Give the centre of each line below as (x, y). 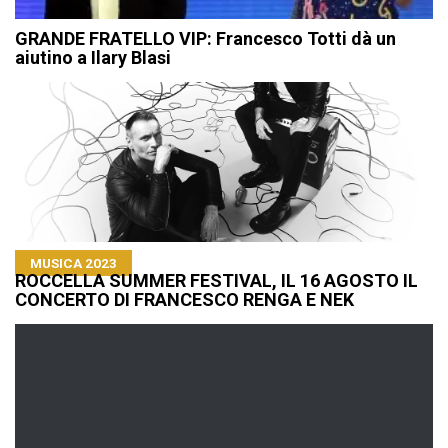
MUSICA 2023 (73, 262)
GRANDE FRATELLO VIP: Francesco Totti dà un (205, 38)
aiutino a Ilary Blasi (93, 57)
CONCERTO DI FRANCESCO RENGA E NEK (184, 299)
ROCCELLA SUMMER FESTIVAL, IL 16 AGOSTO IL (216, 280)
